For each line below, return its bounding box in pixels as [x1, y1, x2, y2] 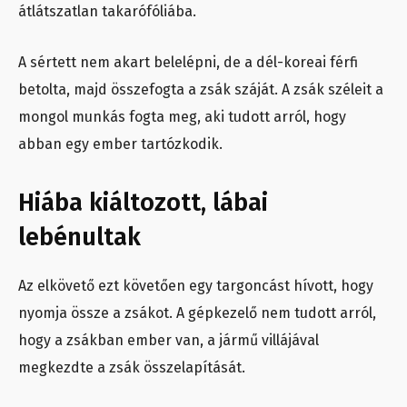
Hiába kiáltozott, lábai [18, 188, 268, 218]
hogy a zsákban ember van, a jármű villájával [18, 332, 319, 350]
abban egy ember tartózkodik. [18, 135, 223, 154]
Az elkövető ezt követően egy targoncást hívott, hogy [18, 277, 373, 295]
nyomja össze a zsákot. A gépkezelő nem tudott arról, [18, 304, 376, 323]
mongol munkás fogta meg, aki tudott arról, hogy [18, 108, 346, 126]
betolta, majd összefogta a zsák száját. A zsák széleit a [18, 81, 383, 99]
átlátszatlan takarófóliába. [18, 3, 196, 21]
